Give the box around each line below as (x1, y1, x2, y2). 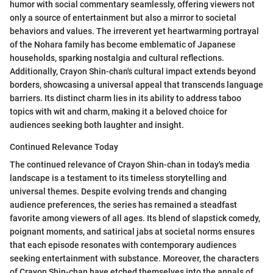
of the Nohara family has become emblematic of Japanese (10, 39, 236, 49)
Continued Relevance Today (10, 141, 118, 152)
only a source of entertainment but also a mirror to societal (10, 12, 236, 23)
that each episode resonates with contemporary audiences (10, 239, 236, 250)
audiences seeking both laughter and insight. (10, 119, 184, 130)
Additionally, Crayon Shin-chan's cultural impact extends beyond (10, 66, 256, 76)
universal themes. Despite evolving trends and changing (10, 186, 227, 196)
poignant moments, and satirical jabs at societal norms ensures (10, 226, 255, 236)
